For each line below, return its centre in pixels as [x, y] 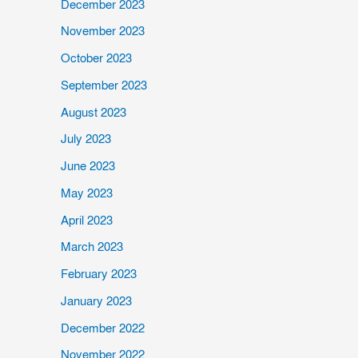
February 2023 [99, 274]
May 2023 [87, 193]
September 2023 [104, 85]
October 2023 [96, 58]
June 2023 [88, 166]
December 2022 [103, 328]
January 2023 [96, 301]
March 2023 [92, 247]
